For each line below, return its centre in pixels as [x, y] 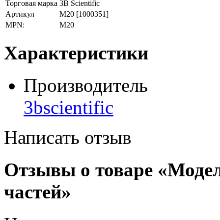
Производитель [86, 85]
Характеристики [76, 53]
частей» [38, 192]
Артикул [20, 14]
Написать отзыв [68, 137]
